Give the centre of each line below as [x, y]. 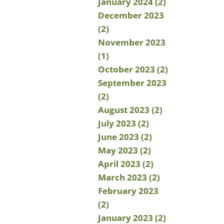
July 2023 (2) [123, 123]
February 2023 [128, 191]
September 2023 [132, 83]
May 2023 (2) [124, 150]
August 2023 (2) [130, 110]
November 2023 [132, 42]
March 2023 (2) [129, 177]
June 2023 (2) [125, 137]
